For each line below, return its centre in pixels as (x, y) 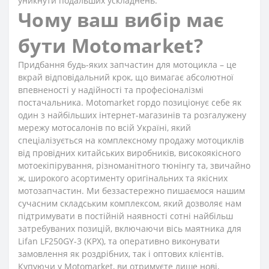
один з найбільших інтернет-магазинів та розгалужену (132, 115)
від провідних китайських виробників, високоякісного (129, 153)
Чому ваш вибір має (121, 20)
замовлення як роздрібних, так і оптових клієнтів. (121, 254)
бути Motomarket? (110, 45)
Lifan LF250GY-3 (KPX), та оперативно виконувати (119, 241)
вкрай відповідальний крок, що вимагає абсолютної (126, 77)
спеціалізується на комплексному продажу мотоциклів (131, 140)
